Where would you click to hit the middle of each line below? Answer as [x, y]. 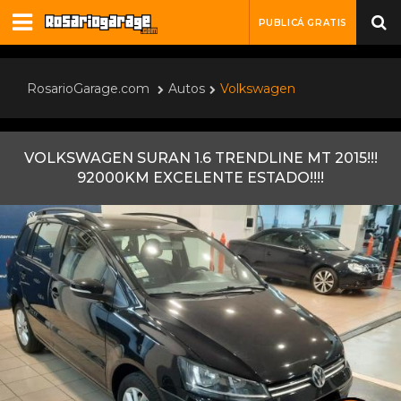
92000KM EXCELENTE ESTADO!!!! [200, 178]
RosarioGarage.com [88, 89]
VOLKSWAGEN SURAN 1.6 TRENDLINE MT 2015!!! [200, 158]
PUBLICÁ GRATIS [303, 23]
